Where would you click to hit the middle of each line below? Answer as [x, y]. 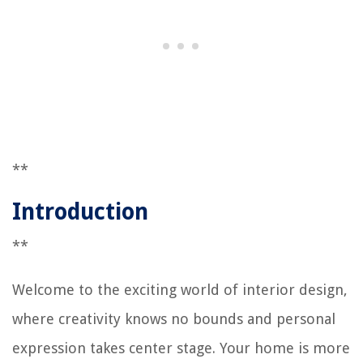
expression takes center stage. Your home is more [181, 348]
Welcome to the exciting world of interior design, [180, 290]
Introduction [80, 212]
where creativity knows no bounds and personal [174, 319]
